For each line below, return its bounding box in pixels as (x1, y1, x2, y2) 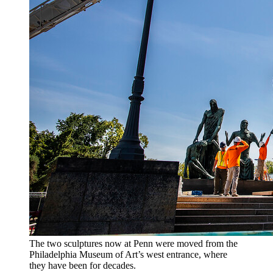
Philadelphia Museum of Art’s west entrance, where (29, 249, 227, 260)
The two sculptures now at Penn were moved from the (29, 238, 238, 249)
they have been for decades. (29, 260, 138, 271)
